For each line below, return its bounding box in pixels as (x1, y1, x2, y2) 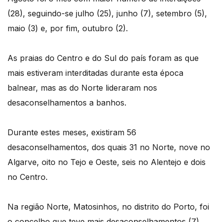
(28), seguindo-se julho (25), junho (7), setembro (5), (7, 8, 207, 18)
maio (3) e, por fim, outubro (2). (7, 23, 128, 33)
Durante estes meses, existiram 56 (7, 127, 136, 137)
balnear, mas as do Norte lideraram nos (7, 82, 157, 93)
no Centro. (7, 171, 48, 182)
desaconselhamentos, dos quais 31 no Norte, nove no (7, 142, 210, 152)
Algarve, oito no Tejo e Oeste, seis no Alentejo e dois (7, 157, 206, 167)
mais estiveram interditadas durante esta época (7, 67, 183, 78)
